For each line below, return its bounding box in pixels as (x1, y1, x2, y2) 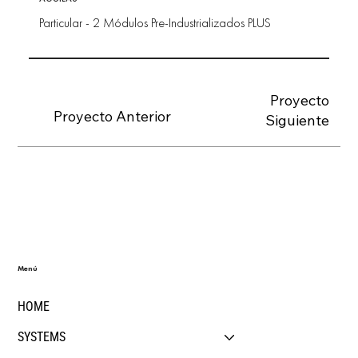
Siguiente (265, 111, 330, 130)
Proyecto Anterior (54, 107, 172, 126)
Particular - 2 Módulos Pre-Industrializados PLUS (38, 14, 271, 32)
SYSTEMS (18, 329, 66, 345)
